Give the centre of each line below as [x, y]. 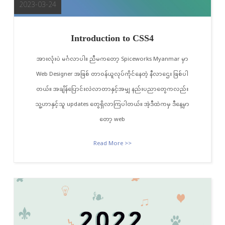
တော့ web [113, 120]
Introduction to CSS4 [113, 38]
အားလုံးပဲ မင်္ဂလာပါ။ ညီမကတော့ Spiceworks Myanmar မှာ [112, 60]
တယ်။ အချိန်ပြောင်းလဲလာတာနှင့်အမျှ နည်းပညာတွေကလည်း [113, 90]
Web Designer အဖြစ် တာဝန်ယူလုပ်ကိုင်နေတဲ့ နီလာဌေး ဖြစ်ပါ [113, 75]
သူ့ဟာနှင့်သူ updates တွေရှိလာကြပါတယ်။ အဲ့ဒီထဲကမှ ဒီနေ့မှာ [113, 105]
